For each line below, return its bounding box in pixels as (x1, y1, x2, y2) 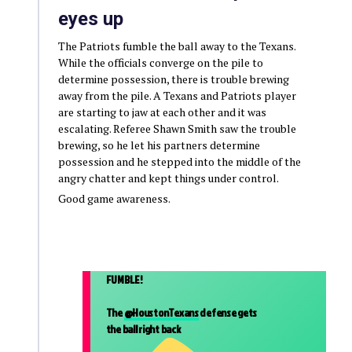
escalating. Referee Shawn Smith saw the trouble (57, 120, 296, 136)
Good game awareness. (57, 190, 170, 206)
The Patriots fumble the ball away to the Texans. (57, 38, 295, 53)
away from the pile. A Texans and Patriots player (57, 87, 296, 103)
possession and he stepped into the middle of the (57, 153, 301, 169)
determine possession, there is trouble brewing (57, 71, 289, 86)
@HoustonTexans (123, 304, 199, 320)
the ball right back (105, 321, 181, 336)
